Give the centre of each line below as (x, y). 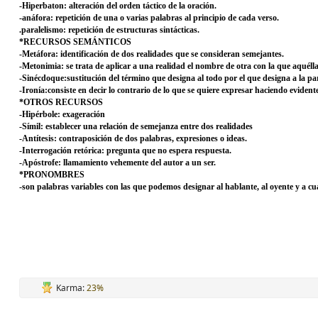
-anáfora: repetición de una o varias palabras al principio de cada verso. (149, 18)
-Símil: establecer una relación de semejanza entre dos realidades (136, 126)
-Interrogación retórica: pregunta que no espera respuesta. (125, 150)
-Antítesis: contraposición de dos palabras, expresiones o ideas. (133, 138)
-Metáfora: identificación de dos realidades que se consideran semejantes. (152, 54)
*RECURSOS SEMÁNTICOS (75, 42)
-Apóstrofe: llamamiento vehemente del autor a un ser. (117, 163)
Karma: (71, 288)
